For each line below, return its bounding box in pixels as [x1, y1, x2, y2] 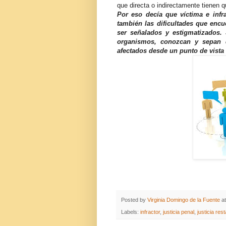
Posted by [121, 197, 147, 203]
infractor [140, 209, 160, 215]
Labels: [121, 209, 140, 215]
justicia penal [163, 209, 194, 215]
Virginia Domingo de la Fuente [147, 197, 220, 203]
